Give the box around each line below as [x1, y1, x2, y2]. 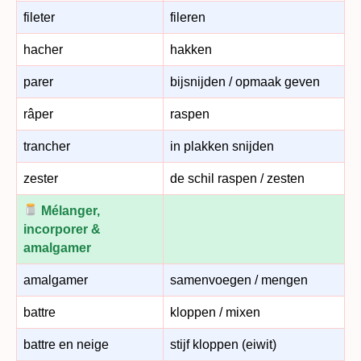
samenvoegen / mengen [170, 272, 308, 287]
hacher [23, 42, 63, 56]
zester [23, 171, 58, 185]
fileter [23, 10, 55, 24]
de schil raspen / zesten [170, 171, 305, 185]
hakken [170, 42, 212, 56]
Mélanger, [38, 203, 101, 218]
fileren [170, 10, 205, 24]
